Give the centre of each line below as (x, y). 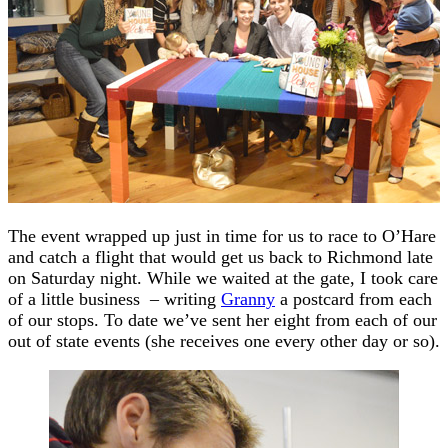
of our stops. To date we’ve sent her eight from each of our (222, 319)
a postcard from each (353, 298)
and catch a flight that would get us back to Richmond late (220, 256)
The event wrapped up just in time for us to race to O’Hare (222, 235)
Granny (248, 298)
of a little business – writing (114, 298)
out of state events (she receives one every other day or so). (224, 340)
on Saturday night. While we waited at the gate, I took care (223, 277)
